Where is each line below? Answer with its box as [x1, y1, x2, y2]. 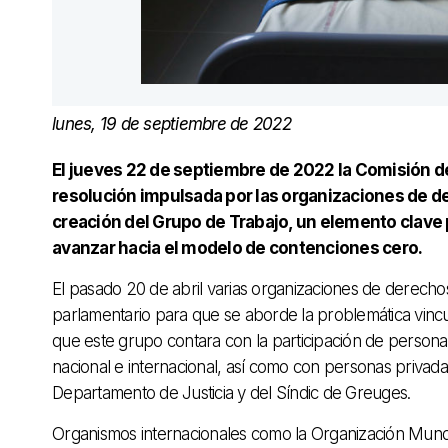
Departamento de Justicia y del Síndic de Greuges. [52, 383, 411, 404]
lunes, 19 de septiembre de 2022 [52, 114, 291, 135]
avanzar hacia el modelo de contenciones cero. [52, 238, 423, 259]
